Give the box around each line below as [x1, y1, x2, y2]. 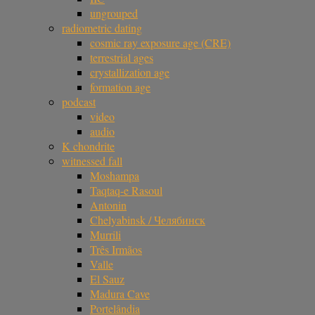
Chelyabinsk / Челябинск [90, 212, 205, 227]
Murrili [90, 227, 121, 242]
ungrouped [90, 6, 138, 20]
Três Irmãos [90, 242, 142, 257]
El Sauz [90, 271, 124, 286]
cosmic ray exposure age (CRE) [90, 35, 231, 50]
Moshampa [90, 168, 139, 183]
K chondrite [62, 139, 115, 153]
